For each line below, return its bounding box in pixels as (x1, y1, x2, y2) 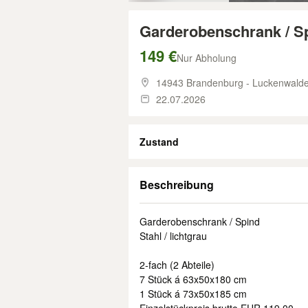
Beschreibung (140, 177, 214, 192)
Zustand (140, 135, 179, 148)
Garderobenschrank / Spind (140, 214, 260, 228)
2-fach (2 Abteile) (140, 258, 214, 272)
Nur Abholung (177, 51, 236, 65)
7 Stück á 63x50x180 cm (140, 272, 247, 286)
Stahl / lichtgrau (140, 229, 207, 243)
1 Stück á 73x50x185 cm (140, 287, 247, 300)
